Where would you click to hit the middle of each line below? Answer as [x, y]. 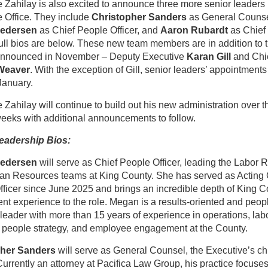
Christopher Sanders [139, 17]
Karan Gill [209, 57]
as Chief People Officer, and [99, 30]
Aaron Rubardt [194, 30]
